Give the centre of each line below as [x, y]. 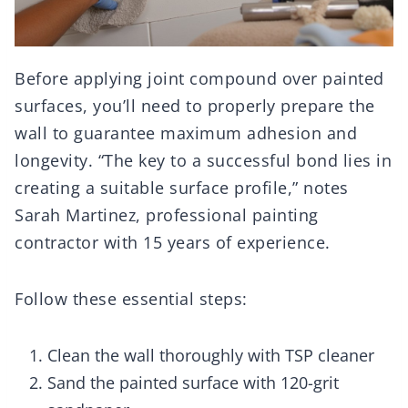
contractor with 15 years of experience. [173, 243]
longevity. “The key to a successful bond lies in [203, 161]
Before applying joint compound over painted [199, 79]
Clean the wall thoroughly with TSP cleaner [211, 356]
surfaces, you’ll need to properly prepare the [195, 106]
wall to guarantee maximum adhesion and [186, 133]
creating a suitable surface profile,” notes [182, 188]
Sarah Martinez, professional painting [167, 215]
